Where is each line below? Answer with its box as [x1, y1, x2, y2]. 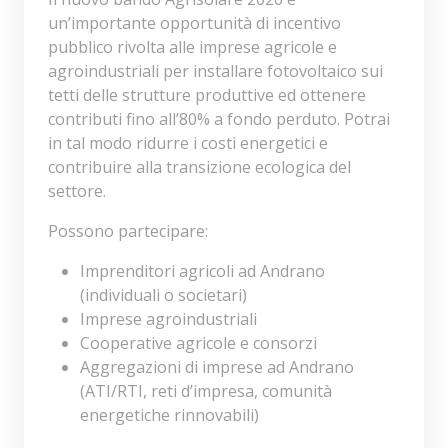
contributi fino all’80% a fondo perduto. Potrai [48, 108, 390, 131]
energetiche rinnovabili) [80, 404, 259, 427]
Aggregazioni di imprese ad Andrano [80, 356, 354, 379]
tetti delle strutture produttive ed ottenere [48, 84, 366, 107]
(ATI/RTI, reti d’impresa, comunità [80, 380, 332, 403]
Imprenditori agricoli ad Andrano [80, 260, 325, 283]
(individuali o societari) [80, 284, 247, 307]
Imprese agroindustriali [80, 308, 257, 331]
